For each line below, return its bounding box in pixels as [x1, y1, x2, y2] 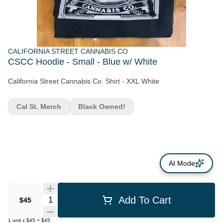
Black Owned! [78, 103, 125, 111]
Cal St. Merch [16, 103, 61, 111]
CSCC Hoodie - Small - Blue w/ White [8, 57, 157, 67]
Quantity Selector [42, 194, 103, 203]
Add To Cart [118, 194, 171, 206]
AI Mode [169, 159, 195, 167]
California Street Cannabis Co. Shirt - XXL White [8, 77, 159, 85]
